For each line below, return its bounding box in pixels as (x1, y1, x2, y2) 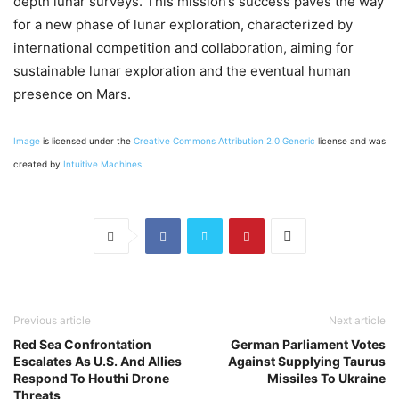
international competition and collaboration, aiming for (13, 39, 354, 57)
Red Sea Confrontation (13, 337, 151, 353)
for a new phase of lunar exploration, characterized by (13, 16, 353, 34)
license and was (315, 135, 386, 147)
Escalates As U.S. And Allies (13, 354, 182, 370)
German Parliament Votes (231, 337, 386, 353)
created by (13, 159, 63, 170)
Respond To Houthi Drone (13, 370, 169, 387)
